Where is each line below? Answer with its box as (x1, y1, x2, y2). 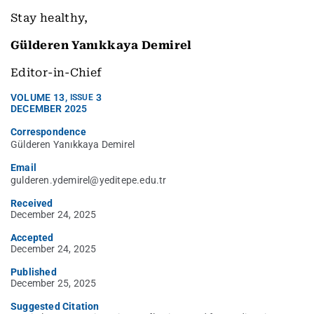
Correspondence (11, 126, 86, 138)
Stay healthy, (11, 11, 88, 25)
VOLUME (11, 92, 51, 104)
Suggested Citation (11, 301, 100, 313)
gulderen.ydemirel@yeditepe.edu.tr (11, 175, 167, 186)
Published (11, 266, 57, 278)
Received (11, 198, 53, 210)
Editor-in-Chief (11, 66, 102, 80)
